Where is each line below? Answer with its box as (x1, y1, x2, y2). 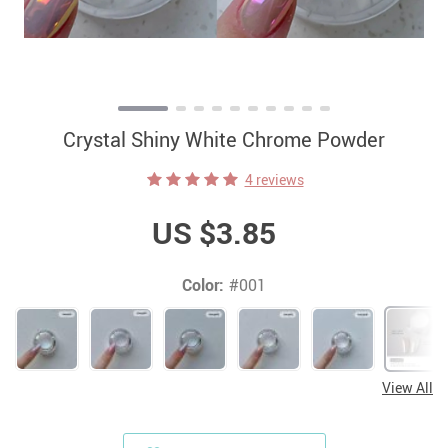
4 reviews (244, 170, 304, 190)
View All (382, 378, 433, 398)
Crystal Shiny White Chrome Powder (63, 126, 385, 154)
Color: (182, 274, 224, 297)
